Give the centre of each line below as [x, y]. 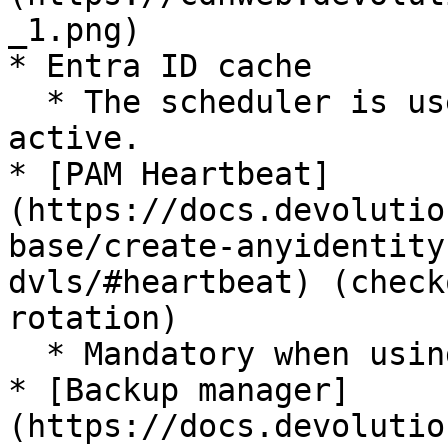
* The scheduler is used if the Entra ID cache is [27, 102]
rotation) [93, 318]
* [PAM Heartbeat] [169, 174]
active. [74, 138]
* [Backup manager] [179, 390]
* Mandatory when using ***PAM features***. [27, 354]
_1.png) [74, 30]
